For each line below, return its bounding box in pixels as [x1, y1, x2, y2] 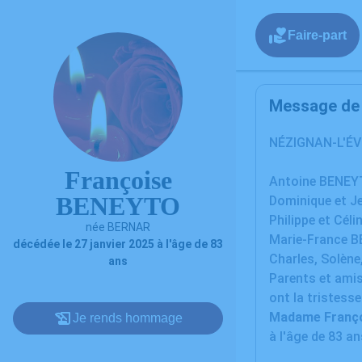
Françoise [64, 166, 172, 195]
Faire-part [288, 27, 347, 42]
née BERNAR [86, 221, 150, 234]
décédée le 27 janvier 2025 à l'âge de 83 [13, 238, 223, 250]
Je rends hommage [73, 311, 183, 325]
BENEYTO [56, 192, 180, 221]
